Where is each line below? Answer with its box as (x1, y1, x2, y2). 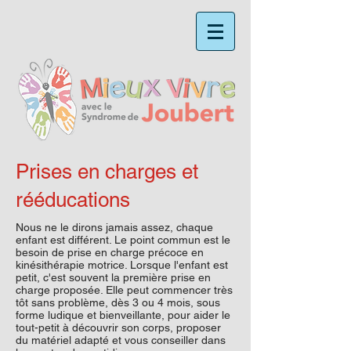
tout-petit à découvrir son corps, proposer (16, 321, 221, 334)
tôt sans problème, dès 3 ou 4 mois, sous (16, 296, 220, 309)
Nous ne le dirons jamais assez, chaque (16, 221, 213, 233)
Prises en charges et (16, 160, 198, 183)
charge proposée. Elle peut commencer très (16, 284, 233, 296)
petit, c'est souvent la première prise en (16, 271, 211, 284)
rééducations (16, 188, 130, 212)
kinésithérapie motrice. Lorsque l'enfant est (16, 259, 228, 271)
